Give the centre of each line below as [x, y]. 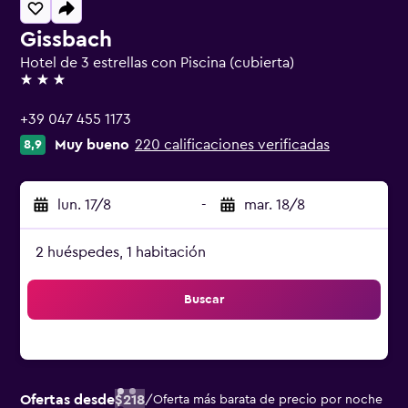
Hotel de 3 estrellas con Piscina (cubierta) [157, 63]
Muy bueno [92, 145]
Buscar [204, 300]
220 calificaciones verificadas [232, 145]
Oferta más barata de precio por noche [268, 400]
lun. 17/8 [84, 205]
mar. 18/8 [275, 205]
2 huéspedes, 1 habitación [121, 252]
